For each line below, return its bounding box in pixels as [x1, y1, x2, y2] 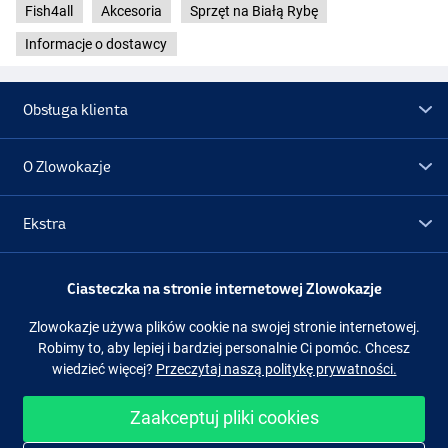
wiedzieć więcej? [51, 360, 156, 377]
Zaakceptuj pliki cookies [129, 406, 319, 428]
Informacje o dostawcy [25, 36, 168, 53]
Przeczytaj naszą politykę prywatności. [155, 360, 397, 377]
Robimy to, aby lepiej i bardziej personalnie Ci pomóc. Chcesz [38, 339, 410, 356]
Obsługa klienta [23, 100, 129, 118]
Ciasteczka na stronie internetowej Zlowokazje [66, 279, 382, 297]
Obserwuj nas [23, 332, 115, 350]
